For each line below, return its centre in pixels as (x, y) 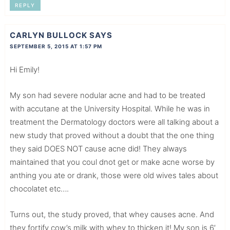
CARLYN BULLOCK (48, 35)
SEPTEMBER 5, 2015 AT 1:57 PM (56, 46)
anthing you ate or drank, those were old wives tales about (114, 176)
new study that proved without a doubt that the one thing (112, 136)
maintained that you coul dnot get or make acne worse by (112, 162)
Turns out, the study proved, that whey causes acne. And (112, 215)
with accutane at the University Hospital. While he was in (110, 109)
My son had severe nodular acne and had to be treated (107, 95)
